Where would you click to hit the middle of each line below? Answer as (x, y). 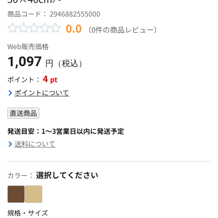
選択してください (67, 174)
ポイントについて (42, 92)
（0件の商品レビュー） (123, 29)
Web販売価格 (28, 46)
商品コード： (28, 13)
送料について (35, 143)
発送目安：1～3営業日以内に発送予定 (66, 131)
